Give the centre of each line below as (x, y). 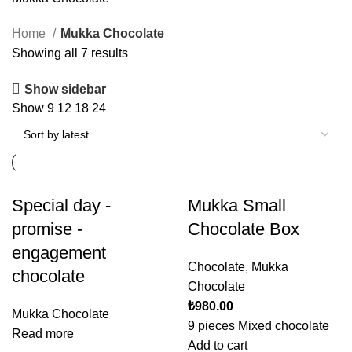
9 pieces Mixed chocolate (258, 326)
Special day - (61, 205)
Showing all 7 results (70, 53)
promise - (47, 229)
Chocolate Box (244, 229)
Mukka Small (237, 205)
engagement (59, 253)
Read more (43, 334)
